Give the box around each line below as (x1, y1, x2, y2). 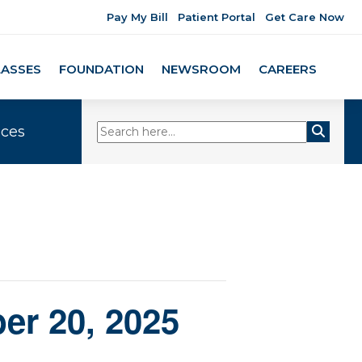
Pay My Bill (107, 11, 168, 23)
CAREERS (259, 61, 318, 77)
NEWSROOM (162, 61, 242, 77)
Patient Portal (178, 11, 255, 23)
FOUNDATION (59, 61, 145, 77)
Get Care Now (265, 11, 344, 23)
